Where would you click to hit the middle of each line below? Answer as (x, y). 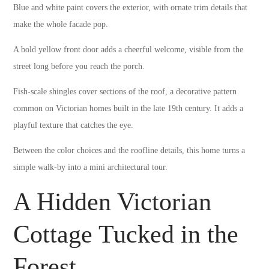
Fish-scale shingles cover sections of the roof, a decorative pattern (125, 91)
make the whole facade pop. (61, 24)
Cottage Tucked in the (126, 234)
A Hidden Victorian (113, 201)
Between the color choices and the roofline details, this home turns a (129, 150)
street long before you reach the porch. (79, 66)
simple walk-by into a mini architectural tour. (91, 167)
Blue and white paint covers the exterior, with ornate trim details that (131, 7)
